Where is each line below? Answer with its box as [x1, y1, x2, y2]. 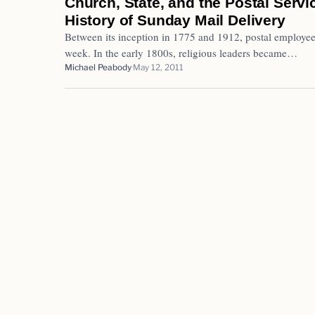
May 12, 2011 [133, 62, 184, 72]
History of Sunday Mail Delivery [65, 11, 285, 28]
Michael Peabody [65, 62, 131, 72]
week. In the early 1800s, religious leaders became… [65, 45, 297, 60]
